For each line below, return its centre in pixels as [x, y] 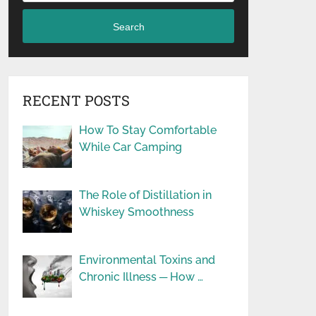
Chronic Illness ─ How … [141, 277]
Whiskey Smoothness [137, 212]
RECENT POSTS [77, 100]
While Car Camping [131, 147]
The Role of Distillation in [146, 195]
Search [128, 26]
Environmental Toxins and [147, 260]
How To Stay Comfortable [148, 130]
